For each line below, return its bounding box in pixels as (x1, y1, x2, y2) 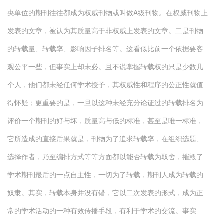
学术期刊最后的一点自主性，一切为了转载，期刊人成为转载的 (7, 169, 203, 179)
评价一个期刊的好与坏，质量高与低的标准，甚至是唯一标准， (7, 115, 203, 125)
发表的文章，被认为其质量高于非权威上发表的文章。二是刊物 (7, 25, 203, 35)
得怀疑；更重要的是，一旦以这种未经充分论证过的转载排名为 (7, 97, 203, 107)
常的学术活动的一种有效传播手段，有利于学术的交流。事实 (7, 205, 196, 215)
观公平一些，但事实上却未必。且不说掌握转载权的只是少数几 (7, 61, 203, 71)
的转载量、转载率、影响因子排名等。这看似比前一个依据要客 (7, 43, 203, 53)
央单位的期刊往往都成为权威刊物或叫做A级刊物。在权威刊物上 (7, 7, 208, 17)
